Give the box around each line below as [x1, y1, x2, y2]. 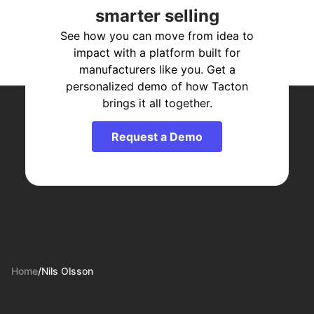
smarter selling [95, 6, 219, 27]
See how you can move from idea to [60, 29, 254, 43]
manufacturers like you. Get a [78, 62, 235, 77]
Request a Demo [111, 130, 203, 144]
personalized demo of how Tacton [66, 79, 248, 94]
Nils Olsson [41, 265, 96, 278]
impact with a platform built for [74, 46, 240, 60]
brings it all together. [102, 96, 212, 111]
